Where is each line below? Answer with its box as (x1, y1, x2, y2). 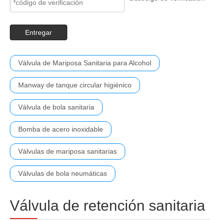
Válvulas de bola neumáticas (18, 169, 107, 177)
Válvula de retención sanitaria (10, 197, 205, 214)
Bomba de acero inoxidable (18, 125, 103, 133)
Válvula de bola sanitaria (18, 103, 94, 111)
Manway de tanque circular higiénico (18, 81, 132, 89)
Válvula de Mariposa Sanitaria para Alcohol (18, 59, 151, 67)
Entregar (25, 28, 52, 36)
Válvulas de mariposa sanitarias (18, 147, 117, 155)
